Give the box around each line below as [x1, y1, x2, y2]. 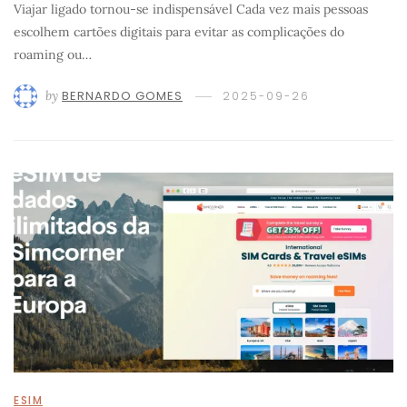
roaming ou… [14, 46, 92, 63]
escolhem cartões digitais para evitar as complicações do [14, 24, 344, 40]
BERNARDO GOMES [62, 87, 183, 105]
